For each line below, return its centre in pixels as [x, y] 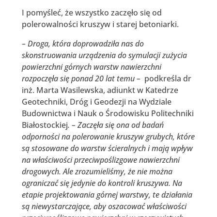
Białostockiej [45, 125]
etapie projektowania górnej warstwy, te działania [107, 194]
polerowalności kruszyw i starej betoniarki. [100, 24]
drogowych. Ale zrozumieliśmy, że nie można [97, 171]
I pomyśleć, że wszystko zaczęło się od [92, 12]
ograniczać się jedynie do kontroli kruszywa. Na [102, 183]
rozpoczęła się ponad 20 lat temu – [83, 78]
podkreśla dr [168, 78]
